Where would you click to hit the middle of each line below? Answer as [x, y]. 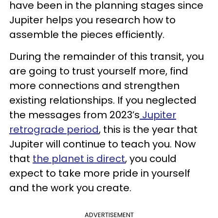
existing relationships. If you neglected [103, 100]
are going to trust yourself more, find [99, 71]
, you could [151, 158]
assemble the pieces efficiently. [87, 34]
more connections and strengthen [94, 85]
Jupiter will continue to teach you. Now [102, 144]
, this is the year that [148, 129]
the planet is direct [79, 158]
